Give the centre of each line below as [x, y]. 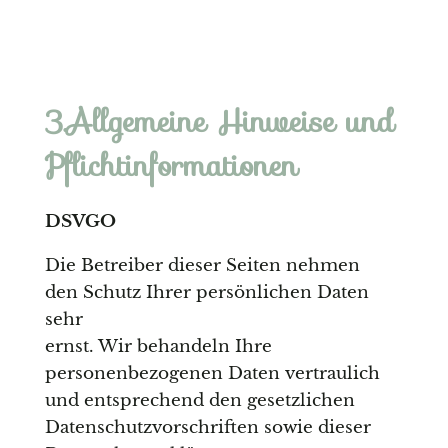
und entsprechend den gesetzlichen [199, 401]
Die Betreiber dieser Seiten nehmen [202, 266]
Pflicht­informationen [171, 166]
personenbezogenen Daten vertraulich [212, 374]
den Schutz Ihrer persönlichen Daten [206, 293]
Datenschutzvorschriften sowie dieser [207, 428]
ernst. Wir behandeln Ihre [158, 347]
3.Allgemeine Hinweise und [219, 122]
